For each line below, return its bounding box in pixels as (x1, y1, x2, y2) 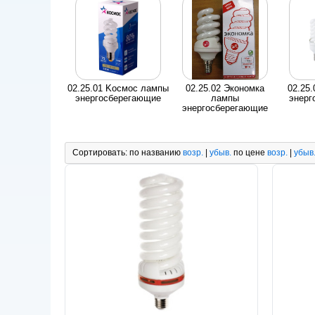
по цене (233, 147, 265, 157)
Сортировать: (72, 147, 129, 157)
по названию (129, 147, 181, 157)
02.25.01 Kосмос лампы (67, 82, 169, 94)
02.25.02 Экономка (186, 82, 264, 94)
